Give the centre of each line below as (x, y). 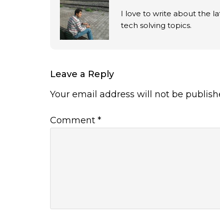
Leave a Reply (82, 74)
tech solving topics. (156, 26)
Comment (74, 121)
